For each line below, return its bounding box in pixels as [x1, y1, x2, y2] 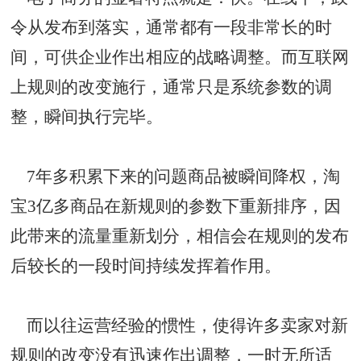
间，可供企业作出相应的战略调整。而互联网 [10, 48, 350, 66]
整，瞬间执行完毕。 [10, 107, 164, 126]
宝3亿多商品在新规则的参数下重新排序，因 [10, 197, 342, 215]
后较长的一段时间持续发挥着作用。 [10, 256, 282, 275]
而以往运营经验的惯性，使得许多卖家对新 [10, 316, 349, 334]
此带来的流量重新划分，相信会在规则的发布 [10, 226, 350, 245]
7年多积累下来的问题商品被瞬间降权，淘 [10, 167, 341, 185]
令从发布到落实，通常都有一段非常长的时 [10, 18, 333, 36]
